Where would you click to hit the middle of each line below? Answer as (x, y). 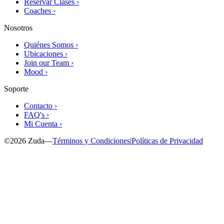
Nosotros (18, 27)
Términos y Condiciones (91, 140)
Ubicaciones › (46, 53)
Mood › (36, 71)
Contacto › (40, 105)
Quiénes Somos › (51, 44)
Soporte (16, 88)
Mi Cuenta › (43, 123)
